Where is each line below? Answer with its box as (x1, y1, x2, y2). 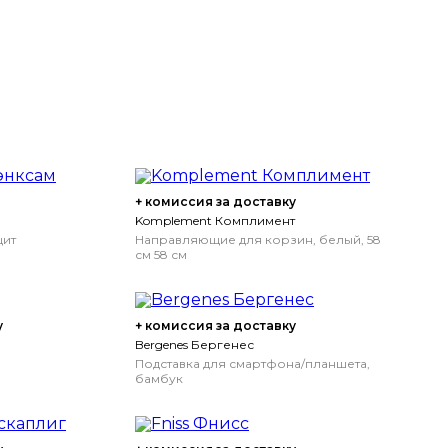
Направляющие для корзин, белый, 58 (135, 232, 381, 247)
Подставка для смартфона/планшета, (135, 356, 370, 371)
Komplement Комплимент (135, 213, 295, 228)
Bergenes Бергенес (135, 337, 254, 352)
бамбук (135, 371, 183, 386)
